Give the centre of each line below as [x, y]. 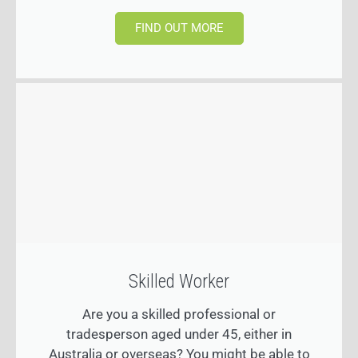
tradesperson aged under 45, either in [179, 334]
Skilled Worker [179, 282]
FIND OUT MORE [179, 28]
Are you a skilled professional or [179, 314]
